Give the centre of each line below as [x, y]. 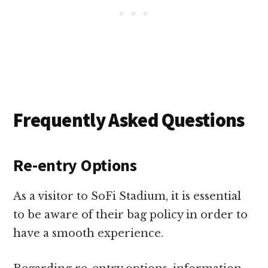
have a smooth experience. [89, 234]
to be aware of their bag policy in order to [131, 215]
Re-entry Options [75, 165]
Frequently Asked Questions [129, 121]
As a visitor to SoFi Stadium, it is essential [127, 197]
